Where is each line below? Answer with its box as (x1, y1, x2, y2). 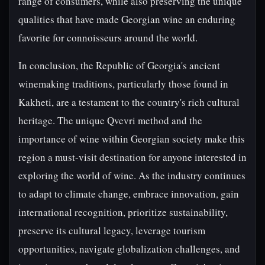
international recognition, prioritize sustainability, (18, 205, 228, 219)
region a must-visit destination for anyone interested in (18, 150, 247, 164)
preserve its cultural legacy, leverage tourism (18, 224, 205, 237)
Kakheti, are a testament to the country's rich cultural (18, 95, 240, 109)
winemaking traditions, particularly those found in (18, 77, 228, 91)
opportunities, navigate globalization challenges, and (18, 242, 240, 256)
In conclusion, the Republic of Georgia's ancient (18, 59, 220, 72)
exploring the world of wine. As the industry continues (18, 169, 245, 182)
